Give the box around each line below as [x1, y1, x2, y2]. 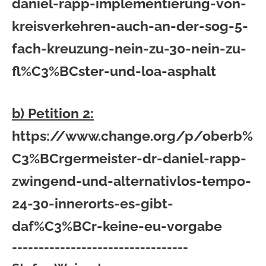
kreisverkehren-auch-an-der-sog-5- [12, 18, 248, 34]
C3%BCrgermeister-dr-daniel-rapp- [12, 150, 246, 166]
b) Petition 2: [12, 105, 94, 121]
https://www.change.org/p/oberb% [12, 128, 253, 144]
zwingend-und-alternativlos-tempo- [12, 173, 251, 189]
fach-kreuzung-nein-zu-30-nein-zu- [12, 40, 246, 56]
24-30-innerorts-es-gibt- [12, 195, 173, 211]
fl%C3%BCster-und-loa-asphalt [12, 63, 216, 79]
